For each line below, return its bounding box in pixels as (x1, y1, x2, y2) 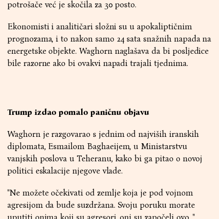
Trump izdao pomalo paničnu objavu (7, 107, 150, 117)
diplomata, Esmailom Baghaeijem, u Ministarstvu (7, 141, 187, 152)
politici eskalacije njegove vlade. (7, 166, 123, 176)
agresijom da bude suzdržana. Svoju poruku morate (7, 200, 195, 210)
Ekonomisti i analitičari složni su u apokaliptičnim (7, 22, 192, 32)
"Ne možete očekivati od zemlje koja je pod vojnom (7, 188, 193, 198)
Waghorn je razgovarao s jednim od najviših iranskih (7, 129, 199, 139)
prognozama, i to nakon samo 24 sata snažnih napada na (7, 34, 212, 44)
